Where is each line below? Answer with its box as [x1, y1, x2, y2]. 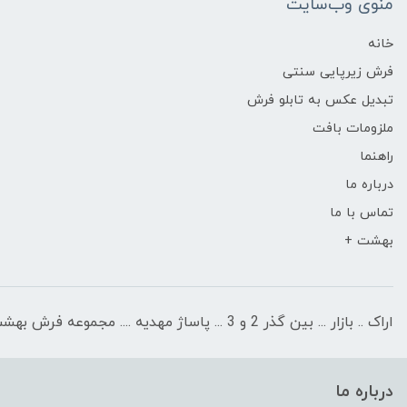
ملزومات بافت [313, 119, 393, 139]
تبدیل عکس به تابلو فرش [247, 91, 393, 111]
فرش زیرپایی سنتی [283, 63, 393, 83]
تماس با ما [330, 203, 393, 223]
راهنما [360, 147, 393, 167]
